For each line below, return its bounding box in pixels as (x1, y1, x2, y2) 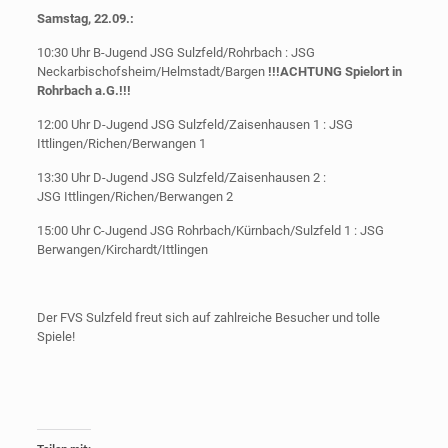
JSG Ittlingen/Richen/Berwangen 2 (36, 189, 233, 204)
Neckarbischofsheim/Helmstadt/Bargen (36, 64, 268, 79)
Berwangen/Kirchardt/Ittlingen (36, 242, 208, 257)
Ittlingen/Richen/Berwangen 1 (36, 136, 206, 151)
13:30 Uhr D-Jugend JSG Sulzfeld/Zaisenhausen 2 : (36, 170, 326, 185)
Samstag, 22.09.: (36, 11, 134, 26)
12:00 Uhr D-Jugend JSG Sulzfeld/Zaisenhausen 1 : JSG (36, 117, 353, 132)
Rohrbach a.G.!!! (36, 83, 131, 98)
